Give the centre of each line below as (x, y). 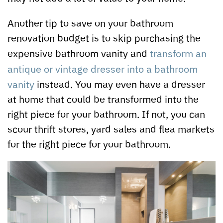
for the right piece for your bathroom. (89, 143)
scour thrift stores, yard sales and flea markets (111, 128)
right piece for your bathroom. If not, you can (106, 113)
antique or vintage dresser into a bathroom (103, 68)
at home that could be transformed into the (103, 99)
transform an (178, 53)
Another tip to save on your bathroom (90, 22)
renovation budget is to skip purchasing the (104, 37)
